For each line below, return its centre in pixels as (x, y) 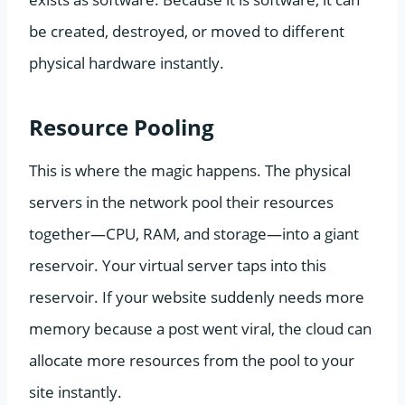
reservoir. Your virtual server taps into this (178, 265)
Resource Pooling (122, 127)
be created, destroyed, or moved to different (187, 31)
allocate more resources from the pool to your (192, 360)
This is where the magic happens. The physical (190, 170)
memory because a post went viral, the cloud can (200, 328)
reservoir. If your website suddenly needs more (197, 297)
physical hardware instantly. (127, 62)
